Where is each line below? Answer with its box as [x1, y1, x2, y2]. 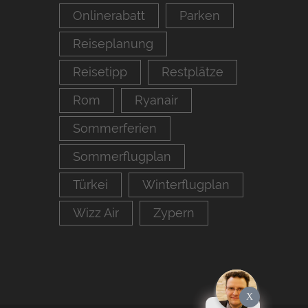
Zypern [153, 206, 195, 220]
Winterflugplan [142, 177, 230, 192]
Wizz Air [73, 206, 119, 220]
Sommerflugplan [73, 149, 171, 164]
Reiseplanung [73, 36, 153, 51]
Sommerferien [73, 121, 157, 135]
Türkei [73, 177, 108, 192]
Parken [179, 8, 220, 23]
